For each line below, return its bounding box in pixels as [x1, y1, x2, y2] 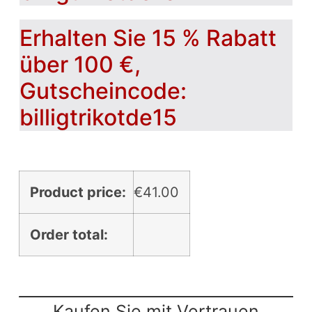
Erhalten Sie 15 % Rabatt [19, 24, 276, 52]
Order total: [29, 226, 108, 243]
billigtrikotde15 [19, 103, 177, 131]
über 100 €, [19, 50, 141, 78]
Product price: [29, 183, 126, 201]
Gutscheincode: [19, 77, 187, 104]
